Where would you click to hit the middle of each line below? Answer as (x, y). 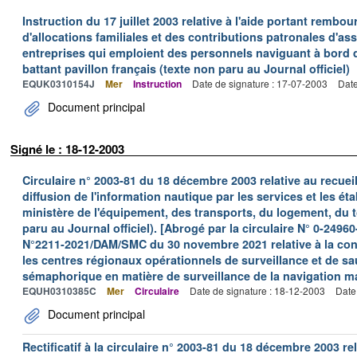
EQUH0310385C (59, 290)
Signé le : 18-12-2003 (67, 149)
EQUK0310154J (59, 84)
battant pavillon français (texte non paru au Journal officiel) (186, 69)
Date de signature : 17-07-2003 (260, 83)
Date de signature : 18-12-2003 (257, 290)
